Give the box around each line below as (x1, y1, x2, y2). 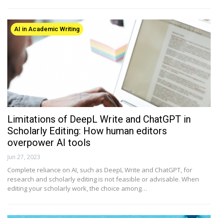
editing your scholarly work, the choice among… (7, 183, 147, 193)
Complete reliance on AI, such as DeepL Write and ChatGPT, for (7, 165, 192, 174)
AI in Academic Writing (14, 25, 80, 33)
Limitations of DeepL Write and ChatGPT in (7, 113, 191, 125)
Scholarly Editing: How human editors (7, 125, 167, 137)
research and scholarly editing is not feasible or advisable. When (7, 174, 199, 183)
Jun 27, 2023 (7, 152, 40, 161)
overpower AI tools (7, 136, 91, 148)
